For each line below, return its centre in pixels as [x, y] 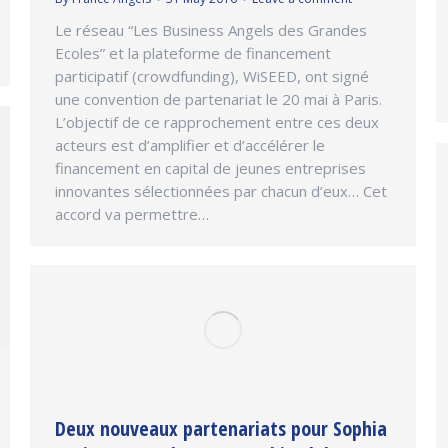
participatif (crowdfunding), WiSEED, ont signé [212, 76]
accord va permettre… [132, 214]
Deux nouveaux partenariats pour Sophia [221, 429]
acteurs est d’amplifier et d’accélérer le [190, 145]
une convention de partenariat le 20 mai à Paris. [218, 99]
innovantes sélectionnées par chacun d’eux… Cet [221, 191]
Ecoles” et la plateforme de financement [193, 53]
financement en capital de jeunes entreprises [210, 168]
